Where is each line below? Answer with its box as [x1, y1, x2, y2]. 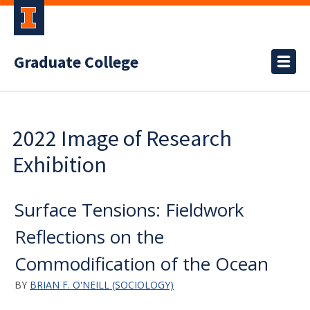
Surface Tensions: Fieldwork [15, 197, 244, 222]
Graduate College [14, 51, 138, 75]
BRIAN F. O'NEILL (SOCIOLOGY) [30, 278, 174, 291]
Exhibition [12, 151, 107, 179]
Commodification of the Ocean [15, 251, 268, 276]
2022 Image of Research [12, 125, 232, 152]
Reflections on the [15, 224, 164, 249]
